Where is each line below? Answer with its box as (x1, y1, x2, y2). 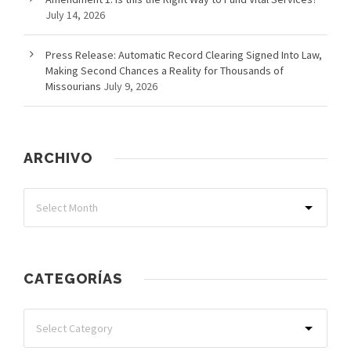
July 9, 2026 (103, 79, 157, 94)
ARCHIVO (24, 150, 92, 167)
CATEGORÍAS (24, 270, 122, 288)
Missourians (45, 79, 101, 94)
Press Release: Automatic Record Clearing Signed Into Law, (45, 48, 322, 63)
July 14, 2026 (45, 8, 105, 23)
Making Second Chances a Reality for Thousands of (45, 63, 284, 78)
